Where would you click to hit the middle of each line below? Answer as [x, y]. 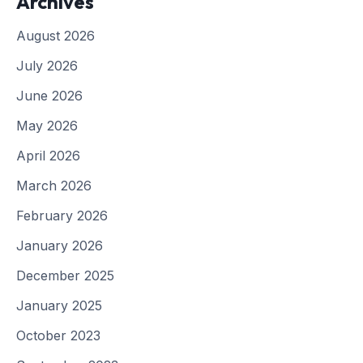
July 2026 [47, 65]
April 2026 [48, 155]
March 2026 [54, 185]
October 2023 [58, 335]
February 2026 [62, 215]
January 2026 [60, 245]
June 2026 [49, 95]
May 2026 [47, 125]
